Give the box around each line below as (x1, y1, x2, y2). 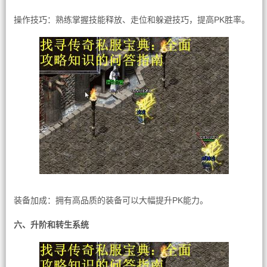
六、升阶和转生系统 (13, 220, 89, 229)
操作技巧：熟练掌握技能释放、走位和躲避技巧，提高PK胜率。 (13, 15, 250, 24)
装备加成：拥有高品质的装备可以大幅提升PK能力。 (13, 195, 208, 205)
